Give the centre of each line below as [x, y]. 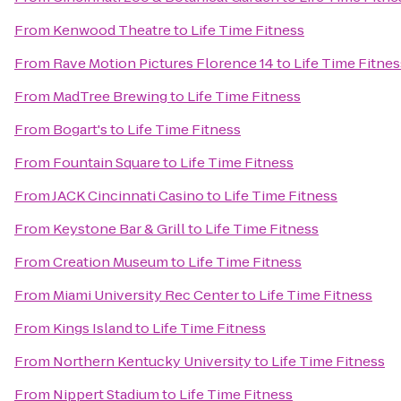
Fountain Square [107, 162]
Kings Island [93, 328]
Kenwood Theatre [112, 30]
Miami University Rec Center [146, 295]
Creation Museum [111, 262]
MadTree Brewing [110, 96]
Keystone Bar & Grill [119, 229]
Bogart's [80, 129]
